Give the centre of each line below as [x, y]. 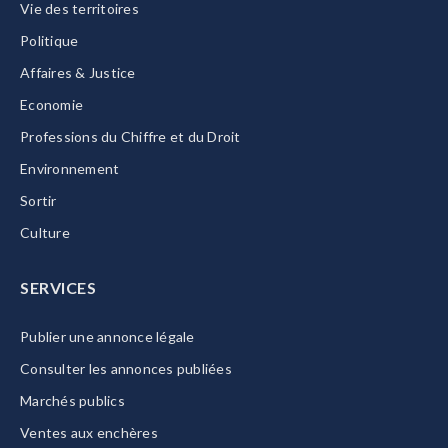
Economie [51, 104]
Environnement [70, 168]
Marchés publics [72, 400]
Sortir [38, 200]
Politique [49, 40]
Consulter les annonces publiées [126, 368]
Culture [45, 232]
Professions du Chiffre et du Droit [130, 136]
